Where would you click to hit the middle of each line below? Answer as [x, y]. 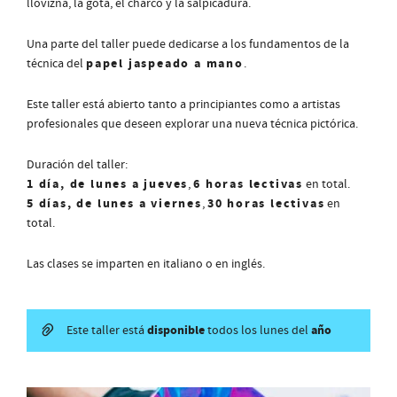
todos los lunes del [258, 331]
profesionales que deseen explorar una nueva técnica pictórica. [192, 124]
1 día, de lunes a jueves [108, 184]
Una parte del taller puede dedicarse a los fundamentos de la [188, 44]
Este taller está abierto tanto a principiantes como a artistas [183, 105]
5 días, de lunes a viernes [114, 204]
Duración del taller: [77, 165]
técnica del [56, 64]
